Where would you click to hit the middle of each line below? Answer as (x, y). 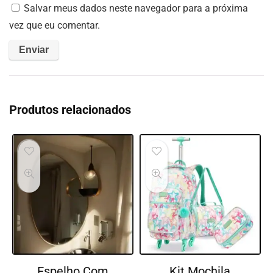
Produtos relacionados (70, 109)
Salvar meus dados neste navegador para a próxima (136, 8)
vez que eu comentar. (55, 25)
